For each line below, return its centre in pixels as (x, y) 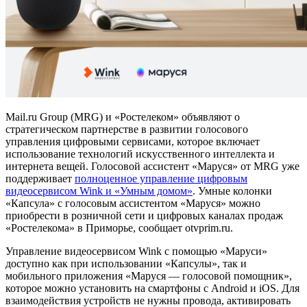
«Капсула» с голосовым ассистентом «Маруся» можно (133, 203)
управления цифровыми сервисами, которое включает (133, 141)
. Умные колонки (232, 191)
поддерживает (40, 178)
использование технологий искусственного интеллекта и (140, 153)
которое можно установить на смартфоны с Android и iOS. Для (152, 288)
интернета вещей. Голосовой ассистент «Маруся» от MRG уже (152, 166)
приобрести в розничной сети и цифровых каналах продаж (144, 215)
